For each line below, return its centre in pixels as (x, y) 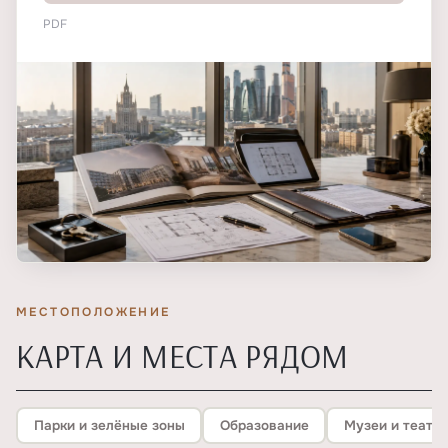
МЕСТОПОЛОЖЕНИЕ (93, 312)
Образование (264, 425)
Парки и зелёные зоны (109, 425)
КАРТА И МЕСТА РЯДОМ (182, 356)
